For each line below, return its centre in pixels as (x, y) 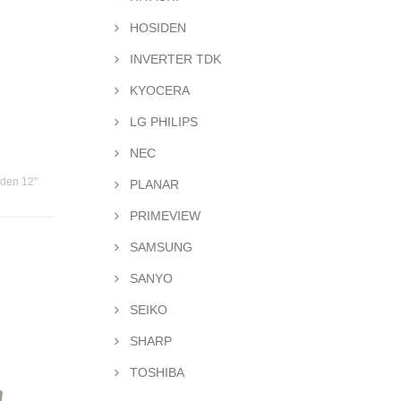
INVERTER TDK (174, 59)
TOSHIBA (155, 372)
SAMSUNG (159, 247)
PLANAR (153, 184)
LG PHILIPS (162, 122)
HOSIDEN (156, 28)
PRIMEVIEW (163, 216)
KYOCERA (158, 90)
